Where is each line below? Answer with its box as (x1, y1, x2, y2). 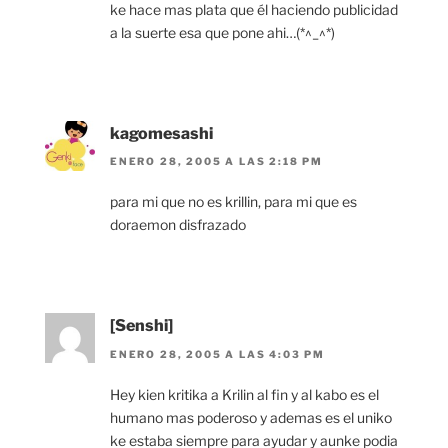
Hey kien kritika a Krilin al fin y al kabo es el (110, 385, 379, 403)
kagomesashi (110, 123, 213, 143)
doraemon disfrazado (110, 216, 246, 234)
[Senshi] (110, 316, 173, 336)
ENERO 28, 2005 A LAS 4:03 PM (110, 347, 325, 360)
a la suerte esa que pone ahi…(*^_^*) (110, 23, 335, 41)
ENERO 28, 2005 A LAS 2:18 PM (110, 155, 323, 168)
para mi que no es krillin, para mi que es (110, 193, 357, 211)
